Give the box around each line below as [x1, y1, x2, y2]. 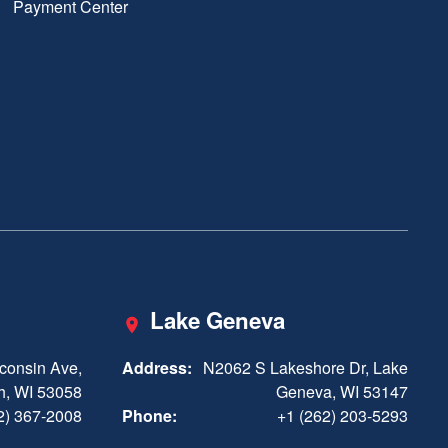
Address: [122, 356, 192, 380]
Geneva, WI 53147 [276, 380, 408, 404]
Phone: [122, 404, 177, 428]
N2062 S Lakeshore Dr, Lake [203, 356, 408, 380]
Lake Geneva [150, 304, 285, 337]
